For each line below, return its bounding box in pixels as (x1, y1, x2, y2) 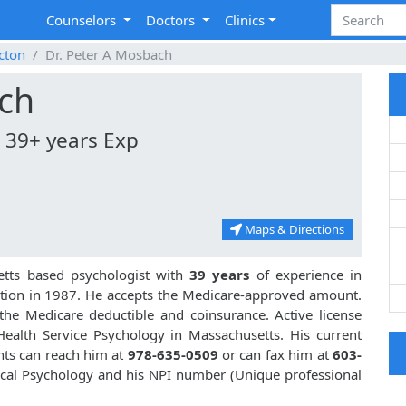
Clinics (225, 11, 266, 30)
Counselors (46, 11, 121, 30)
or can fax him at (217, 345, 333, 364)
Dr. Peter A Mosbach (45, 45, 172, 64)
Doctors (146, 11, 199, 30)
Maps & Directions (242, 221, 344, 238)
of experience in (249, 266, 362, 285)
